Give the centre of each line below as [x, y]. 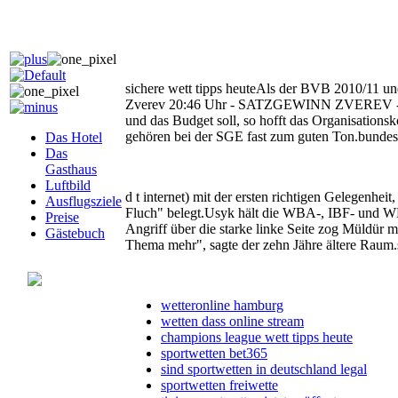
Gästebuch [75, 233]
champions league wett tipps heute [257, 338]
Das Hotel [74, 137]
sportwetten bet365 [214, 354]
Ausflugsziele [84, 201]
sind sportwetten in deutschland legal [264, 370]
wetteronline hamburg [222, 306]
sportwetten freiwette [219, 386]
